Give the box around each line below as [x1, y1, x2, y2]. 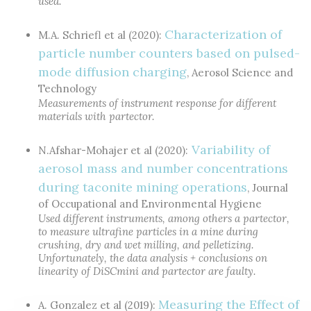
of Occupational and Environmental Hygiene [38, 197, 262, 210]
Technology [38, 82, 96, 95]
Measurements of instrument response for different [38, 96, 276, 110]
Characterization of [165, 26, 282, 42]
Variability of [188, 142, 270, 158]
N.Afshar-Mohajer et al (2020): [38, 144, 188, 157]
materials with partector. [38, 110, 154, 123]
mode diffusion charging [38, 64, 187, 80]
